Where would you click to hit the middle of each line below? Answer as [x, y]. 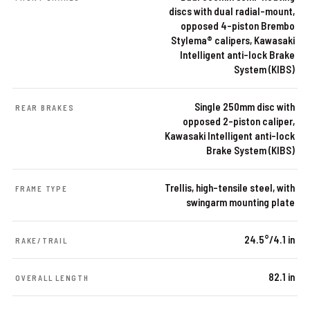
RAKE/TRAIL [42, 240]
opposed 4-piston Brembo [238, 25]
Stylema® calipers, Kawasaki [233, 40]
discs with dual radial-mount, [232, 11]
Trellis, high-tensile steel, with [230, 187]
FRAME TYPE [42, 188]
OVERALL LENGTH [52, 277]
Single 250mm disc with [245, 106]
